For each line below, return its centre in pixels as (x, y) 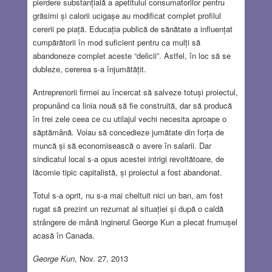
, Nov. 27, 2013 (101, 258)
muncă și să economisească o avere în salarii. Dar (122, 145)
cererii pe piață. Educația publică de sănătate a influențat (132, 29)
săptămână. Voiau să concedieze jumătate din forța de (128, 132)
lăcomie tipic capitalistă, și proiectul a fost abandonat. (127, 172)
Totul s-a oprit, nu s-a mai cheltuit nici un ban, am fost (127, 195)
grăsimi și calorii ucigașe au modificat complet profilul (127, 15)
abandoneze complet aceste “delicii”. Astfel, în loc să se (131, 55)
